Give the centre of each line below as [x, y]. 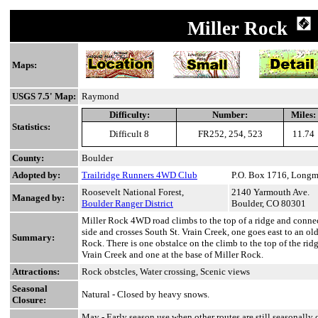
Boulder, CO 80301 [269, 203]
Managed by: [38, 198]
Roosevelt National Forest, [133, 192]
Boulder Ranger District [127, 203]
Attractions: [36, 272]
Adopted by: [36, 175]
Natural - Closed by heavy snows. [146, 294]
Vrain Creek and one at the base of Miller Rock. [172, 254]
